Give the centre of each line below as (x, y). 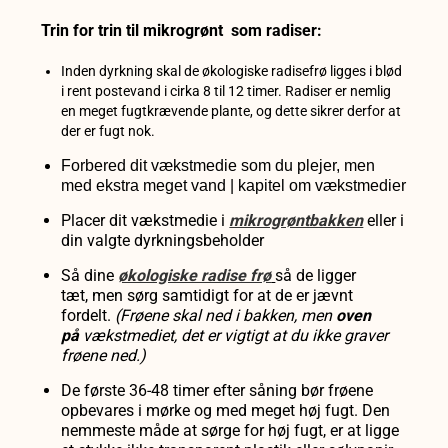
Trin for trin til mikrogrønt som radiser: (182, 31)
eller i (384, 221)
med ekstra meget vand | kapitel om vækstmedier (234, 186)
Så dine (90, 276)
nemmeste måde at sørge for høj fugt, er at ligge (230, 431)
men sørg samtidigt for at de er (199, 296)
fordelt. (88, 316)
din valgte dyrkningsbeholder (163, 241)
